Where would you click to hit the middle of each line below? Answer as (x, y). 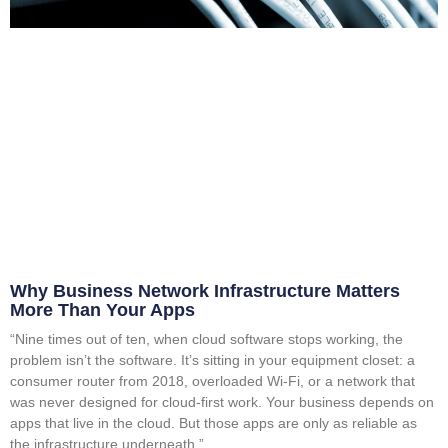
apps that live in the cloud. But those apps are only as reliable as (213, 423)
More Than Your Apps (102, 310)
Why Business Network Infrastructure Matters (205, 291)
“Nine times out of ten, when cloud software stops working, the (206, 339)
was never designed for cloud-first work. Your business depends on (222, 402)
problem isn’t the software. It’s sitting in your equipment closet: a (212, 360)
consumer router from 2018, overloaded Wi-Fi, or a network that (212, 381)
